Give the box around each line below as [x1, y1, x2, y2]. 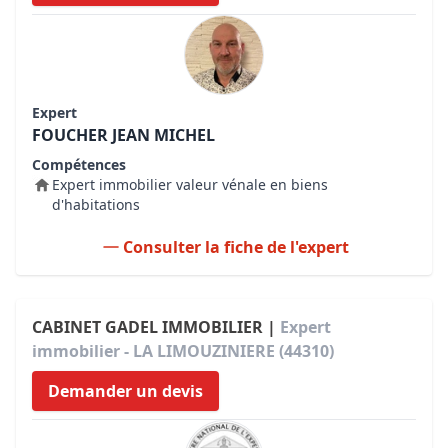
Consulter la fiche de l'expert [123, 236, 349, 258]
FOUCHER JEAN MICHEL [32, 124, 215, 146]
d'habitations [52, 195, 140, 214]
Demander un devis [48, 380, 203, 402]
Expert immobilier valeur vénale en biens [52, 175, 328, 194]
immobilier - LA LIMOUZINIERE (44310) [32, 340, 334, 362]
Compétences [32, 155, 126, 174]
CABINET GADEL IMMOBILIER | [32, 316, 280, 338]
